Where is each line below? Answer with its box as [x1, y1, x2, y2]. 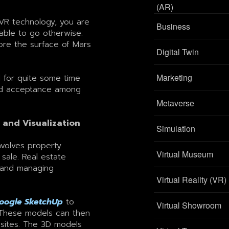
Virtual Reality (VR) [156, 173, 227, 186]
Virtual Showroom [156, 199, 222, 211]
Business [156, 20, 191, 32]
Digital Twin [156, 45, 199, 58]
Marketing [156, 71, 193, 83]
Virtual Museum [156, 148, 214, 160]
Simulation [156, 122, 196, 134]
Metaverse [156, 97, 195, 109]
